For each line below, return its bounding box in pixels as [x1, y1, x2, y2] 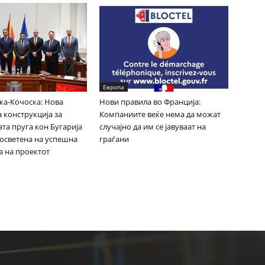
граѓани [99, 134, 129, 144]
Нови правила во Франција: [99, 96, 201, 107]
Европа [103, 83, 124, 91]
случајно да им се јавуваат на [99, 121, 206, 132]
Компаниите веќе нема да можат [99, 109, 221, 119]
